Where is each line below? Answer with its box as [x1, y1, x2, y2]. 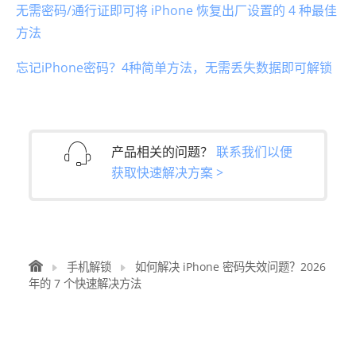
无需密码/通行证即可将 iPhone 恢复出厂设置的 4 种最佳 [16, 2, 337, 20]
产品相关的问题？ [111, 142, 216, 161]
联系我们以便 [216, 142, 292, 161]
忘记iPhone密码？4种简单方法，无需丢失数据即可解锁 [16, 59, 332, 77]
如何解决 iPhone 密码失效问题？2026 [135, 258, 326, 274]
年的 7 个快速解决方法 [29, 275, 141, 291]
